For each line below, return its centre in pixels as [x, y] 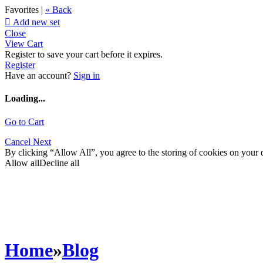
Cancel [19, 141]
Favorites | [24, 10]
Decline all [59, 163]
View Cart [24, 44]
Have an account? [39, 75]
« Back [58, 10]
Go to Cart [24, 122]
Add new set [35, 22]
